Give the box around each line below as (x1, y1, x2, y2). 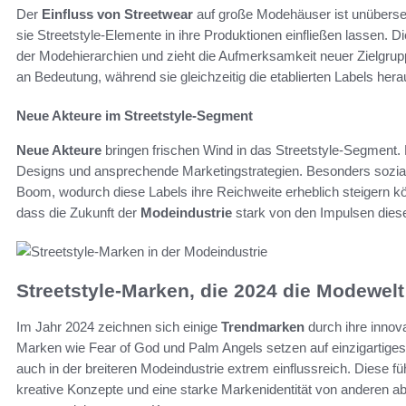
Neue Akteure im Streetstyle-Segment (16, 107, 253, 123)
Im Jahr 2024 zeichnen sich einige (16, 319, 221, 335)
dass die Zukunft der (16, 204, 140, 220)
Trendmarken (221, 319, 304, 335)
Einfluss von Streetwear (42, 5, 193, 22)
